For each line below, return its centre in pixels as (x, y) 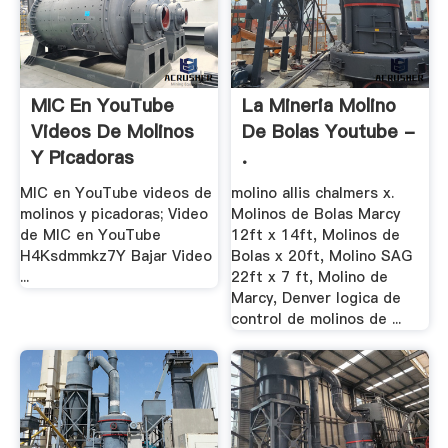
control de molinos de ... (316, 319)
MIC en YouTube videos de (115, 193)
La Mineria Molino (319, 106)
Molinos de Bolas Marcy (316, 214)
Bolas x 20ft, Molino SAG (322, 256)
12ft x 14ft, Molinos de (316, 235)
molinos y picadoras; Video (113, 214)
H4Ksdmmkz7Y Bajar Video (115, 256)
